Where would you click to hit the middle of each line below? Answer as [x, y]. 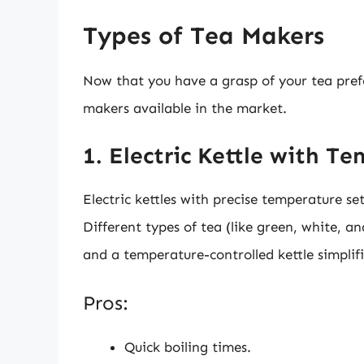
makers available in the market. [185, 108]
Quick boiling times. [188, 347]
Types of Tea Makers [204, 35]
